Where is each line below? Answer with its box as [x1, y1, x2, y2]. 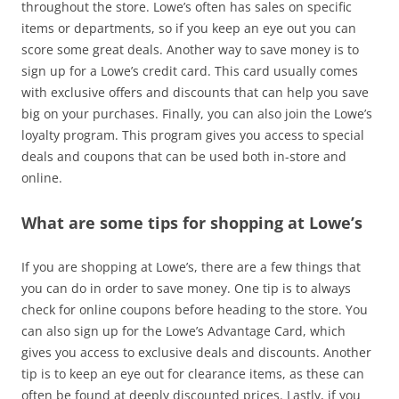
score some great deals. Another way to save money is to [21, 40, 359, 58]
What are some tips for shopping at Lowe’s [21, 211, 362, 233]
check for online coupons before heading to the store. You [21, 300, 368, 318]
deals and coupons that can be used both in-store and [21, 147, 346, 165]
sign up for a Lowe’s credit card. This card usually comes [21, 61, 358, 79]
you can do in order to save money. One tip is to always [21, 279, 351, 297]
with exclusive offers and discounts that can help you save [21, 83, 369, 101]
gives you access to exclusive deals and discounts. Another [21, 343, 371, 361]
